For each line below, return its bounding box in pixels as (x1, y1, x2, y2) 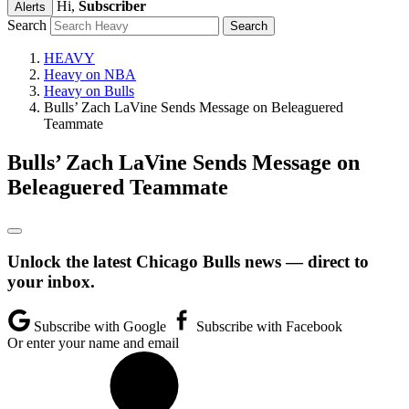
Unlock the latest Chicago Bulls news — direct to (7, 251, 369, 271)
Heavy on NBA (44, 67, 136, 82)
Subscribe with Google (30, 319, 170, 335)
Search (7, 17, 47, 33)
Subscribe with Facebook (193, 319, 342, 335)
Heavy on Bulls (44, 83, 134, 99)
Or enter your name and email (7, 335, 179, 351)
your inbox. (7, 271, 95, 291)
